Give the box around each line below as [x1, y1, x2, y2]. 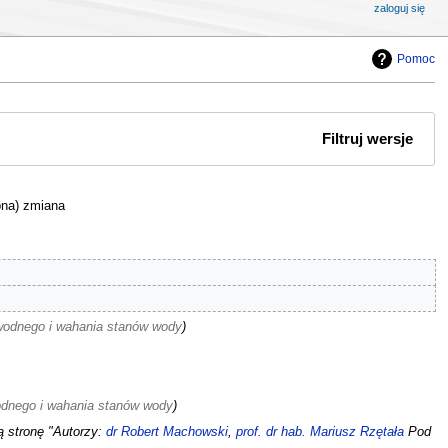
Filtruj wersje [322, 131, 414, 148]
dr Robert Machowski [105, 424, 228, 439]
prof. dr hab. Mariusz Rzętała [235, 424, 404, 439]
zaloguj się [374, 2, 426, 14]
